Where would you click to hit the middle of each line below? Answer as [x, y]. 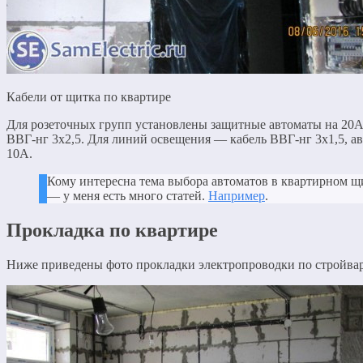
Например [237, 195]
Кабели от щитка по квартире [89, 96]
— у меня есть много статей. [128, 195]
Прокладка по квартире [112, 230]
